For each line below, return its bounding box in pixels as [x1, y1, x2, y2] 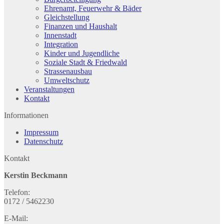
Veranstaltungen [24, 84, 74, 93]
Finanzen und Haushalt [44, 21, 117, 30]
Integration [44, 39, 78, 48]
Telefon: [4, 187, 30, 196]
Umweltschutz [44, 75, 89, 84]
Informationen [4, 110, 48, 119]
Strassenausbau [44, 66, 92, 75]
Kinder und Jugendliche [44, 48, 119, 57]
